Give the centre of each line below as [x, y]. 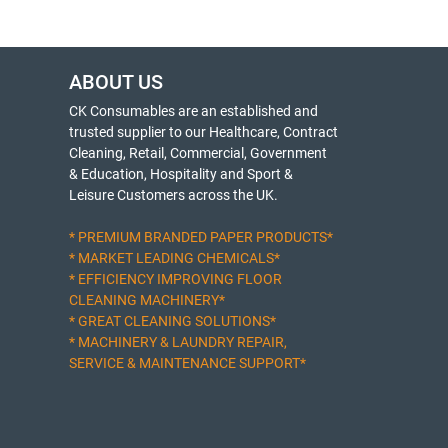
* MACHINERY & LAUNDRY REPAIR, [178, 342]
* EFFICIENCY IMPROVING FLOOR [175, 279]
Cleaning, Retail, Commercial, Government [198, 153]
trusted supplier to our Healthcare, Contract [203, 132]
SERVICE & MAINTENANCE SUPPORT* [187, 363]
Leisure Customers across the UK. [173, 195]
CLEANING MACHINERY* [147, 300]
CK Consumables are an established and [193, 111]
